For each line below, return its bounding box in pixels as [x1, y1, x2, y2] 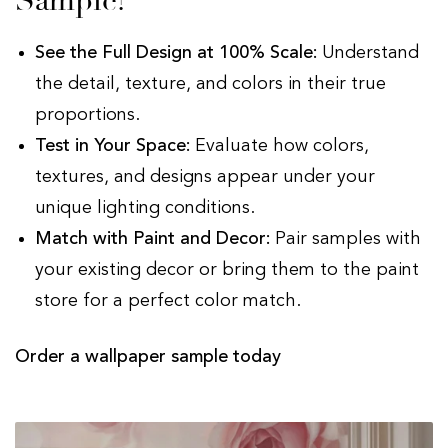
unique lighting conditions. [35, 199, 260, 218]
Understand [317, 44, 419, 63]
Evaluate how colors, [190, 137, 369, 156]
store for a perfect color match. [35, 292, 306, 311]
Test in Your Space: [35, 137, 190, 156]
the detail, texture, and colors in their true [35, 75, 386, 94]
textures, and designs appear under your [35, 168, 375, 187]
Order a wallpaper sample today [15, 348, 281, 367]
